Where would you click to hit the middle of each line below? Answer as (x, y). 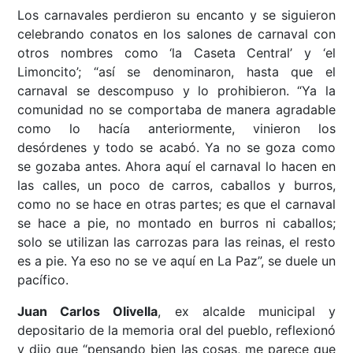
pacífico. (43, 280)
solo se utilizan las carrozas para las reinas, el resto (176, 242)
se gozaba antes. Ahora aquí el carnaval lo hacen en (176, 167)
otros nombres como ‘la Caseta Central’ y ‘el (176, 53)
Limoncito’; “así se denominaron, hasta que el (176, 72)
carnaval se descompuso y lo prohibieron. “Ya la (176, 91)
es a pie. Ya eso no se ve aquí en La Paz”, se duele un (176, 261)
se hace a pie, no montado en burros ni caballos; (176, 223)
